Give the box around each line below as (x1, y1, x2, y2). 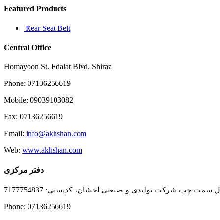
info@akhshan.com (26, 129, 86, 138)
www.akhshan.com (22, 146, 82, 155)
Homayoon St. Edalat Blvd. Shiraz (4, 62, 111, 71)
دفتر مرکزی (4, 165, 44, 174)
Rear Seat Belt (26, 24, 70, 32)
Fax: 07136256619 (4, 112, 63, 121)
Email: (4, 129, 26, 138)
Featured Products (4, 4, 66, 13)
